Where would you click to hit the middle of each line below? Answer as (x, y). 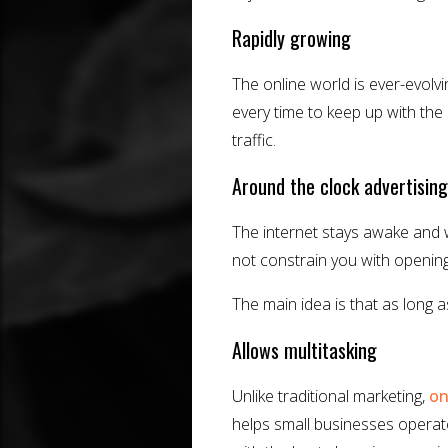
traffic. (254, 140)
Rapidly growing (291, 38)
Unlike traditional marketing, (330, 396)
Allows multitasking (304, 350)
